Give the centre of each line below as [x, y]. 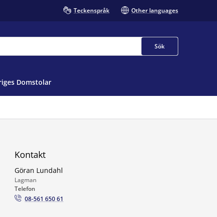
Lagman [25, 180]
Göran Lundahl [39, 170]
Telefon [25, 189]
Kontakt [30, 155]
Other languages [155, 10]
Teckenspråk [92, 10]
